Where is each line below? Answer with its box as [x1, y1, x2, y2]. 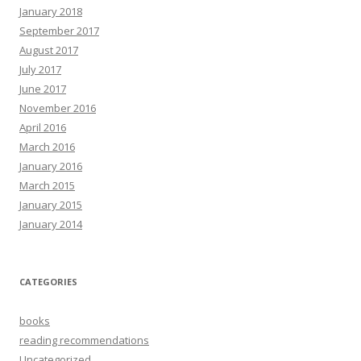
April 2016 [19, 120, 66, 135]
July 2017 [19, 62, 61, 77]
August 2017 [19, 43, 78, 58]
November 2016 [19, 101, 96, 116]
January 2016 [19, 159, 82, 174]
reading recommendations [19, 333, 149, 348]
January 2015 [19, 197, 82, 213]
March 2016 [19, 139, 75, 155]
